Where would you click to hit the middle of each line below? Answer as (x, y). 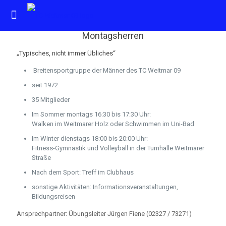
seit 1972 (45, 85)
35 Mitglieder (51, 100)
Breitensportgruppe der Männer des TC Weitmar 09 (106, 70)
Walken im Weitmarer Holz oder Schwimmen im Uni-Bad (113, 124)
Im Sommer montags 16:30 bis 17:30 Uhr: (91, 114)
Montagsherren (113, 36)
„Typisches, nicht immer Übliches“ (66, 53)
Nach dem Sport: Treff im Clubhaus (83, 172)
